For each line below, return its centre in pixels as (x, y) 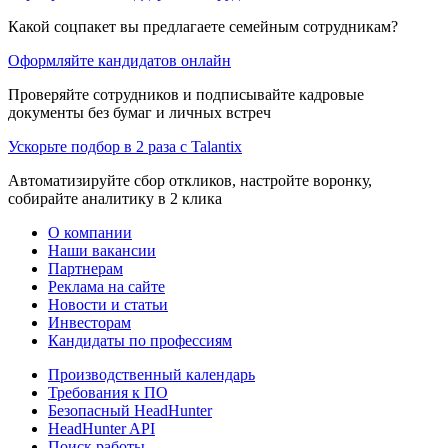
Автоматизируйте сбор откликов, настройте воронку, (190, 180)
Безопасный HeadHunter (130, 410)
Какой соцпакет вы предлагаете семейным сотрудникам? (203, 26)
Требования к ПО (108, 392)
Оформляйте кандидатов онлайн (119, 60)
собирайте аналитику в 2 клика (115, 198)
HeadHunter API (101, 428)
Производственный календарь (151, 374)
